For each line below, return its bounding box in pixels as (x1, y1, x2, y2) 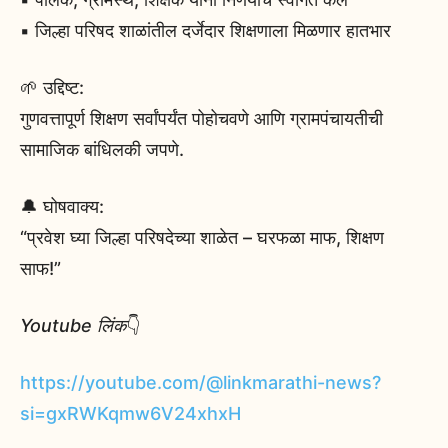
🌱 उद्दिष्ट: (20, 77, 84, 99)
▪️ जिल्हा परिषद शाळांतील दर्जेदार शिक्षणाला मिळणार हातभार (20, 20, 391, 42)
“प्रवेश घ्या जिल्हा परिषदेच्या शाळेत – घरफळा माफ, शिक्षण (20, 227, 384, 249)
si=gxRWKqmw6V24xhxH (20, 403, 241, 425)
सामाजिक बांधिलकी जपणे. (20, 139, 184, 161)
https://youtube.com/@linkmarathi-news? (20, 372, 381, 394)
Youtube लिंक (20, 315, 126, 337)
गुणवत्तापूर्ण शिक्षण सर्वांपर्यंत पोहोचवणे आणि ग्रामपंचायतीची (20, 108, 383, 130)
